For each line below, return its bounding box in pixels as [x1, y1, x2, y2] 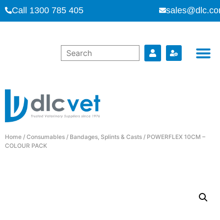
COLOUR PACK [5, 141, 47, 149]
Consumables [27, 133, 65, 140]
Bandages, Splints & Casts [70, 133, 142, 140]
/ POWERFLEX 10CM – [142, 133, 205, 140]
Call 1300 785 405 [12, 5, 83, 15]
